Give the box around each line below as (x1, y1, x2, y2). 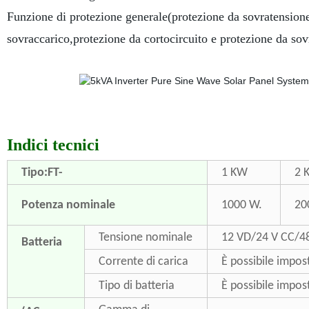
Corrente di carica (98, 255, 188, 268)
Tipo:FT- (21, 166, 63, 179)
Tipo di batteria (98, 279, 175, 292)
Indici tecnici (6, 136, 99, 154)
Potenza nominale (21, 199, 115, 212)
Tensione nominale (98, 231, 192, 244)
